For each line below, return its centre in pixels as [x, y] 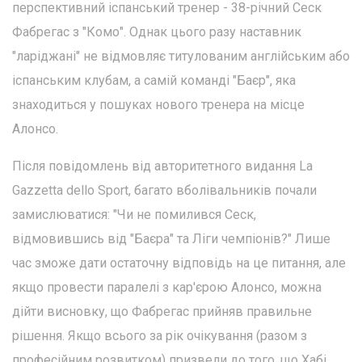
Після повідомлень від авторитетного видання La [162, 166]
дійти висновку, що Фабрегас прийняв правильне [162, 312]
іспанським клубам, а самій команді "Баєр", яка [154, 81]
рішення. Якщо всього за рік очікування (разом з [160, 336]
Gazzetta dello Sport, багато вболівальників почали [164, 191]
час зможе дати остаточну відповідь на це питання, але [179, 263]
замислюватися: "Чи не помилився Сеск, [134, 215]
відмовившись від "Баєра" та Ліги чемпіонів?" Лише [171, 239]
